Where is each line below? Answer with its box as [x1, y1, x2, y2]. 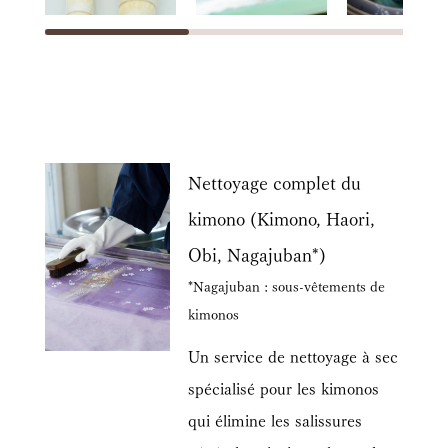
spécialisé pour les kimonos [188, 374, 380, 400]
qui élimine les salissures [188, 406, 363, 432]
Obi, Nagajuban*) [188, 238, 327, 267]
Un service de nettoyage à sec [188, 342, 399, 368]
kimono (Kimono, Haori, [188, 202, 376, 231]
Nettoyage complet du [188, 166, 362, 195]
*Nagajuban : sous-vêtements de [188, 273, 386, 296]
